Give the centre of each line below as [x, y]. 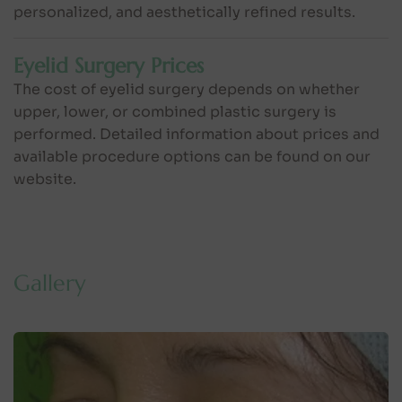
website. [45, 179]
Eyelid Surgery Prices [109, 65]
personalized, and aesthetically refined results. [184, 12]
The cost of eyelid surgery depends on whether [187, 89]
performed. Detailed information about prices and [197, 134]
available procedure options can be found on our [192, 156]
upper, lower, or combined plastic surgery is [175, 111]
